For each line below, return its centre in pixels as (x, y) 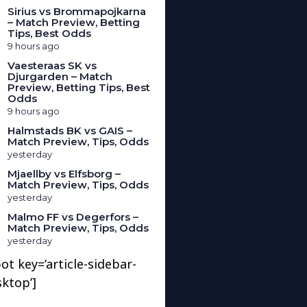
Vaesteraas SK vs (52, 65)
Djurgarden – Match (60, 76)
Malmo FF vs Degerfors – (73, 217)
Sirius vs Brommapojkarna (77, 11)
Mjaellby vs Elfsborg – (64, 173)
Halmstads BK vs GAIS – (70, 130)
